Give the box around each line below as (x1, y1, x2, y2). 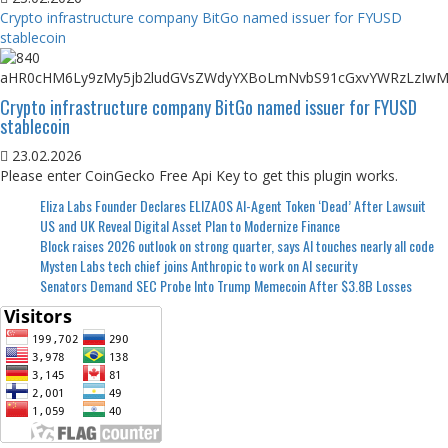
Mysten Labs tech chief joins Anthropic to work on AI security (40, 254, 357, 276)
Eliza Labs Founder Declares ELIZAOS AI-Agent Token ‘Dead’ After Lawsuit (40, 194, 426, 216)
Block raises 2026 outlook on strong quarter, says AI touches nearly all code (40, 234, 434, 256)
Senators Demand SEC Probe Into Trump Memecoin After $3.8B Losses (40, 274, 412, 296)
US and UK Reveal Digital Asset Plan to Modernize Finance (40, 214, 340, 236)
